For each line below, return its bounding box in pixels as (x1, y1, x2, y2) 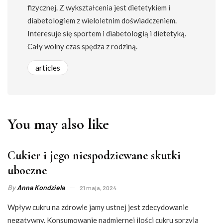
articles (35, 63, 60, 73)
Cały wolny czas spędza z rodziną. (27, 42, 137, 51)
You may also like (7, 115, 109, 134)
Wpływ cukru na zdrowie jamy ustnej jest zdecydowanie (7, 203, 189, 212)
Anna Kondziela (17, 183, 65, 192)
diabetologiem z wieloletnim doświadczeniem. (27, 16, 177, 25)
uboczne (7, 163, 47, 178)
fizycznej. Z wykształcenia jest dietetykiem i (27, 3, 170, 12)
